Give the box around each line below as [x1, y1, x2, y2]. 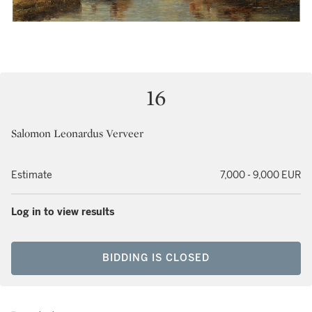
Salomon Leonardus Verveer [11, 126, 143, 141]
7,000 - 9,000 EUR [220, 169, 301, 181]
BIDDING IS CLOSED [102, 252, 210, 264]
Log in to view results [11, 206, 114, 218]
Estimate [11, 169, 52, 181]
